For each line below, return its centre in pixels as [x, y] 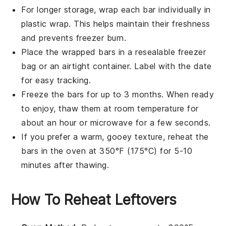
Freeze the [44, 94]
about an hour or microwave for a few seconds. [116, 122]
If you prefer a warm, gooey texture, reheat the [115, 136]
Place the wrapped [60, 52]
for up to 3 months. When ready [149, 94]
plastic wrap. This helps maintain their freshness [116, 23]
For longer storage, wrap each [82, 9]
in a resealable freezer [161, 52]
